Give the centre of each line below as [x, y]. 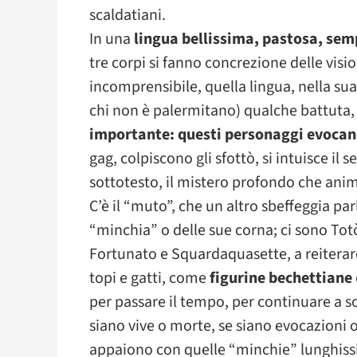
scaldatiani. [127, 15]
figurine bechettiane [281, 278]
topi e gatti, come [149, 278]
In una [112, 39]
